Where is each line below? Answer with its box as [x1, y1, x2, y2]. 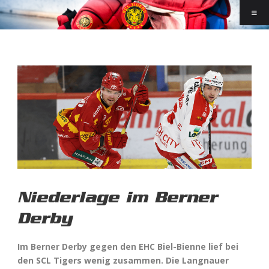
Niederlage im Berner [17, 187, 217, 207]
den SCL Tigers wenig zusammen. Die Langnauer [17, 254, 229, 266]
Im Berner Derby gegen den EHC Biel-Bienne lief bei [17, 240, 238, 252]
